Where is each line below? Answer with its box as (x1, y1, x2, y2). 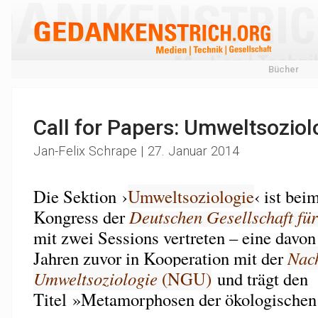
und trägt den (211, 267, 308, 290)
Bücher (268, 64, 299, 75)
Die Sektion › (33, 185, 128, 208)
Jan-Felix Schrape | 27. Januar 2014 (33, 143, 239, 159)
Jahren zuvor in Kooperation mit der (33, 246, 287, 270)
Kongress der (33, 205, 129, 229)
